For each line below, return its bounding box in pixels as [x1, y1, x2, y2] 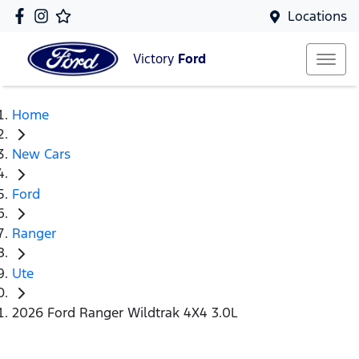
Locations [288, 7, 347, 25]
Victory [133, 50, 178, 68]
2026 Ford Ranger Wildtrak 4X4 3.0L [12, 304, 238, 322]
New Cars [12, 145, 71, 163]
